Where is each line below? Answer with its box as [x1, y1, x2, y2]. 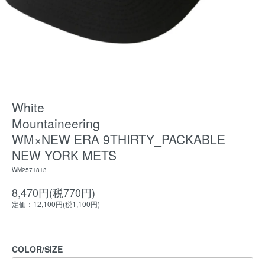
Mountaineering [12, 114, 100, 132]
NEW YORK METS [12, 146, 117, 164]
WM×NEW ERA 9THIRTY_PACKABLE [12, 130, 225, 148]
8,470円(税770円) [12, 185, 95, 200]
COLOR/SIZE [12, 243, 63, 255]
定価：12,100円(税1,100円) [12, 199, 100, 209]
